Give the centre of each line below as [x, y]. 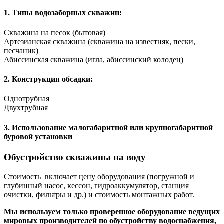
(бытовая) [88, 32]
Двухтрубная [26, 108]
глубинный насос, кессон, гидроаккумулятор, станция [96, 185]
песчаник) [21, 50]
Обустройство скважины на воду [75, 157]
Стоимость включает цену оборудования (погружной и [99, 176]
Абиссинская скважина [44, 59]
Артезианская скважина [45, 41]
